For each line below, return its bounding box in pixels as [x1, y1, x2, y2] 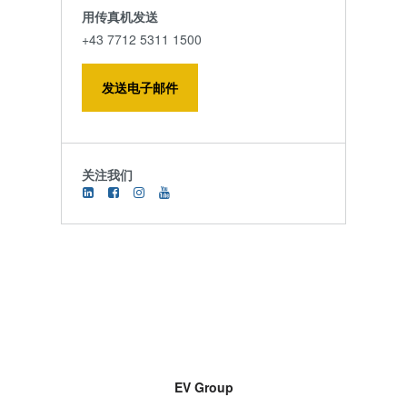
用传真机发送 [81, 6, 158, 25]
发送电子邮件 [101, 77, 178, 96]
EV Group [174, 377, 233, 396]
